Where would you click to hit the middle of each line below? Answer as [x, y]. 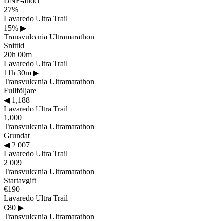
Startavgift [20, 180]
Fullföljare [20, 90]
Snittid [14, 45]
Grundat [17, 135]
